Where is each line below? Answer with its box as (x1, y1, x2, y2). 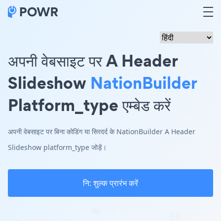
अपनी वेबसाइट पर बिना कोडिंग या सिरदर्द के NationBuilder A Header (8, 127, 195, 136)
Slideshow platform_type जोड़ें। (8, 143, 107, 152)
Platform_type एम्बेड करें (8, 93, 171, 116)
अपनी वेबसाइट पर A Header (8, 49, 178, 72)
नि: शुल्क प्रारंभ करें (83, 178, 138, 188)
